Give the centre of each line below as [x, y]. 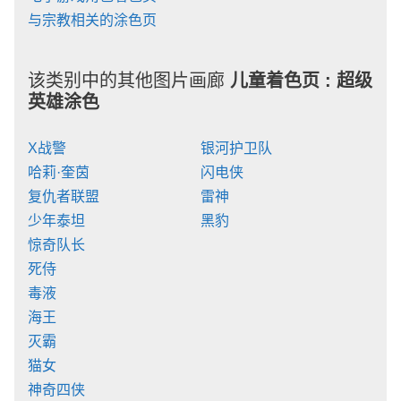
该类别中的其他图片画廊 [129, 81]
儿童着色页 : [283, 81]
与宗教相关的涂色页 [92, 21]
